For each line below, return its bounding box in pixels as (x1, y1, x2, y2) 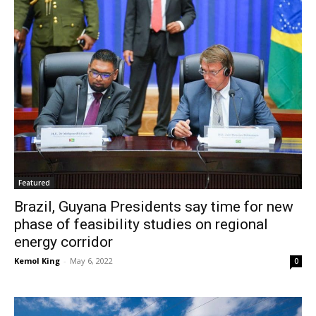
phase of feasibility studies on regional (14, 215, 268, 233)
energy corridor (14, 233, 113, 250)
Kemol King (14, 255, 60, 266)
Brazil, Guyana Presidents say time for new (14, 197, 293, 215)
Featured (18, 177, 50, 188)
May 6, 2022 (70, 255, 113, 266)
